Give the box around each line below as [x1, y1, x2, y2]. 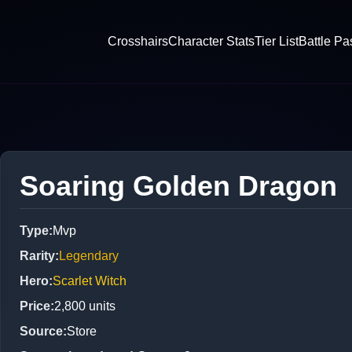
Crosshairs [108, 34, 168, 48]
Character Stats [168, 34, 255, 48]
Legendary [59, 248, 119, 262]
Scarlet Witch [53, 273, 126, 288]
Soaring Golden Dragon [20, 169, 337, 202]
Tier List [255, 34, 299, 48]
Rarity [20, 248, 55, 262]
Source [20, 324, 63, 338]
